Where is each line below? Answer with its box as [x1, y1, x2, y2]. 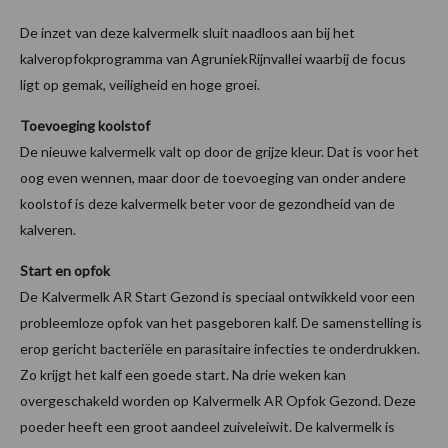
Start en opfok [20, 261, 113, 279]
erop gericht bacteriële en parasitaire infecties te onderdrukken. [20, 339, 420, 357]
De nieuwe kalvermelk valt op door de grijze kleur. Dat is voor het [20, 142, 419, 160]
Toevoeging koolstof [20, 116, 153, 134]
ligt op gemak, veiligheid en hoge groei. [20, 75, 260, 93]
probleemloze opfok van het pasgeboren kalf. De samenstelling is [20, 313, 422, 331]
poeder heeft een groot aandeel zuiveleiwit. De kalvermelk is [20, 417, 395, 435]
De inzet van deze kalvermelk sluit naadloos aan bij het [20, 23, 355, 41]
